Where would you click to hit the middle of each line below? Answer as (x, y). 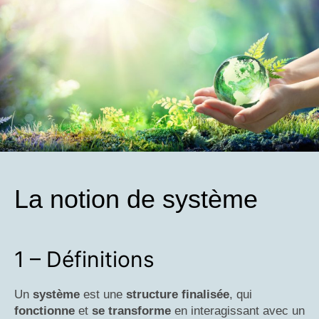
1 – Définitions (84, 259)
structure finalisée (178, 294)
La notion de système (136, 199)
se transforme (131, 310)
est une (103, 294)
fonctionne (45, 310)
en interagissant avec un (238, 310)
